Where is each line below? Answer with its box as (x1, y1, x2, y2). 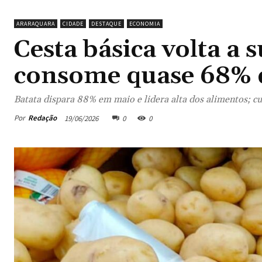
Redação (28, 113, 57, 123)
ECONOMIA (129, 19, 160, 27)
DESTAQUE (91, 19, 122, 27)
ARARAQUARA (16, 19, 55, 27)
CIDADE (63, 19, 84, 27)
